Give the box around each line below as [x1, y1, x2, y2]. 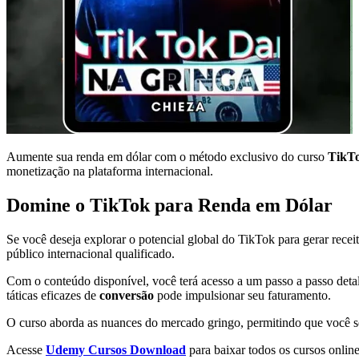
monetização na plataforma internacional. [6, 163, 213, 178]
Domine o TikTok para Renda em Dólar [6, 194, 333, 216]
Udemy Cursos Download [46, 342, 186, 357]
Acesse [6, 342, 46, 357]
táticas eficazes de [6, 288, 99, 302]
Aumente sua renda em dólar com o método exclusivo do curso [6, 149, 328, 163]
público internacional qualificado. [6, 246, 175, 260]
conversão [99, 288, 154, 302]
